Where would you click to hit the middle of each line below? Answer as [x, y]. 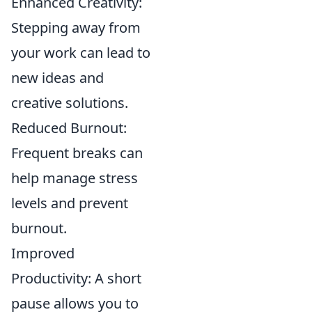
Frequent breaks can [77, 153]
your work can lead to [81, 53]
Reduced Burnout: [69, 128]
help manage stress [75, 178]
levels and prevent [70, 203]
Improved [43, 253]
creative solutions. [70, 103]
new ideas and [57, 78]
